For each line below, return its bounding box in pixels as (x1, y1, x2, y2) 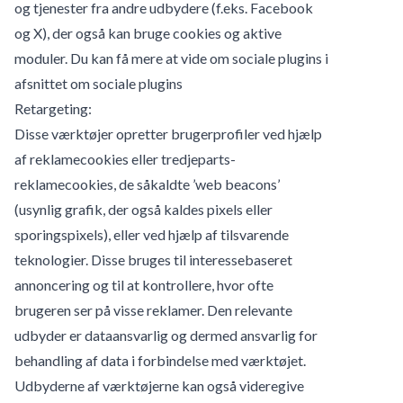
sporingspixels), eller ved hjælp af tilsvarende (14, 225, 289, 243)
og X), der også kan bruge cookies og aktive (14, 23, 282, 41)
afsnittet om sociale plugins (14, 74, 183, 92)
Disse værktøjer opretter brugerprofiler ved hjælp (14, 124, 322, 142)
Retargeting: (14, 99, 92, 117)
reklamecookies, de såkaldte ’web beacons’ (14, 175, 280, 193)
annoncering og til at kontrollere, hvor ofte (14, 275, 273, 293)
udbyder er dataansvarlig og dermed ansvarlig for (14, 326, 318, 344)
